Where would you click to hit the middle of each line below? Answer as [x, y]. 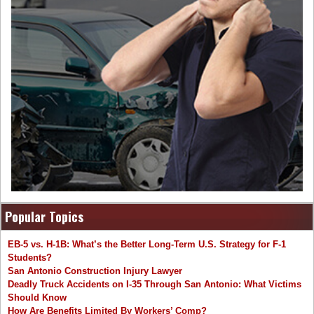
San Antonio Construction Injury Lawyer [95, 271]
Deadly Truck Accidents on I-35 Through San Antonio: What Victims [155, 285]
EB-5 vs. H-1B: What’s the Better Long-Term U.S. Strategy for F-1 [147, 245]
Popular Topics [44, 217]
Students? [30, 258]
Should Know [37, 298]
